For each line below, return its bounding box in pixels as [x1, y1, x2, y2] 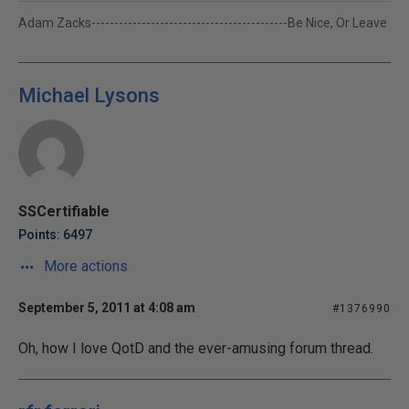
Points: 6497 [18, 227, 92, 242]
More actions [40, 257, 128, 275]
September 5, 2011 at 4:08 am [18, 300, 195, 315]
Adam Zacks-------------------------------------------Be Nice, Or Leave [18, 16, 387, 30]
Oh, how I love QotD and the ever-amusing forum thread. [18, 340, 373, 357]
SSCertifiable [18, 203, 110, 220]
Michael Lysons [18, 84, 160, 107]
